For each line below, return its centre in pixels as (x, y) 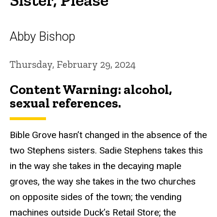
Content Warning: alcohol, (91, 90)
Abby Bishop (43, 36)
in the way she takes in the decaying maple (95, 166)
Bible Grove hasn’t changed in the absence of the (108, 135)
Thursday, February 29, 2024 (73, 64)
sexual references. (65, 103)
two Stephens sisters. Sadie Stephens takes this (106, 151)
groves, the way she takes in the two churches (103, 182)
